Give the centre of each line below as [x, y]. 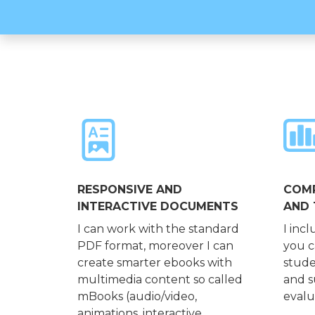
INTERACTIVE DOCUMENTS [157, 207]
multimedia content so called [160, 280]
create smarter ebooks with [154, 263]
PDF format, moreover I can [155, 246]
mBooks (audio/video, [137, 297]
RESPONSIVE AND [129, 190]
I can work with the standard [158, 229]
